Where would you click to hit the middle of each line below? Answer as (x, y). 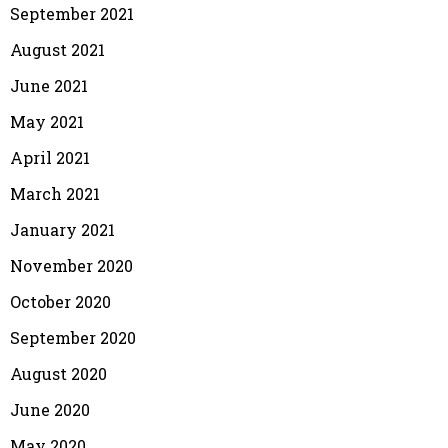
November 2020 (71, 265)
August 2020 (58, 373)
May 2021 (47, 121)
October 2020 (60, 301)
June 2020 (50, 409)
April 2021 (50, 157)
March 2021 (55, 193)
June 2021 (49, 85)
